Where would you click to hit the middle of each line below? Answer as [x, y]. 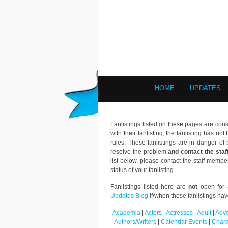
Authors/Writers [136, 222]
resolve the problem [139, 152]
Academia [126, 213]
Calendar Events [184, 222]
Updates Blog [129, 196]
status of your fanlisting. [143, 170]
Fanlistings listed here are [150, 187]
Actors [153, 213]
